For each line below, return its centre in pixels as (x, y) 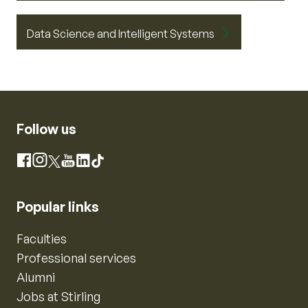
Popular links (58, 207)
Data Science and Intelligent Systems (121, 34)
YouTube (89, 162)
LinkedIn (102, 162)
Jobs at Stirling (58, 296)
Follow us (46, 129)
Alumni (36, 277)
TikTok (112, 162)
